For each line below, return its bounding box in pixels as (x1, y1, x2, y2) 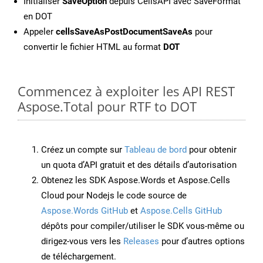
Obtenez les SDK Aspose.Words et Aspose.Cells (41, 175, 230, 186)
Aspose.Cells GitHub (140, 205, 222, 217)
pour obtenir (187, 144, 237, 156)
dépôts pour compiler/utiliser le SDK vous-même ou (41, 221, 244, 232)
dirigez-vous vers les (41, 236, 123, 247)
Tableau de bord (124, 144, 187, 156)
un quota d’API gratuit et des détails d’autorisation (41, 160, 237, 171)
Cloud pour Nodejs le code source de (41, 190, 187, 201)
